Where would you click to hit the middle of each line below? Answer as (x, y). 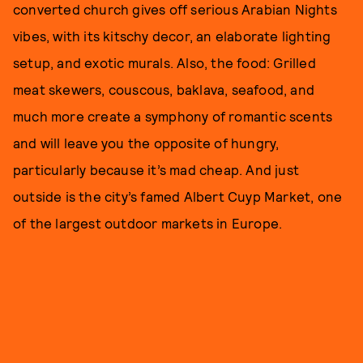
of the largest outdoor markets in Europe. (148, 222)
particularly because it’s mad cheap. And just (156, 169)
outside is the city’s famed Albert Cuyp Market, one (178, 196)
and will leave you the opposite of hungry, (146, 142)
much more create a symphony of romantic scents (173, 115)
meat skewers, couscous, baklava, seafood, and (164, 89)
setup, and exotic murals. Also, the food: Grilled (164, 62)
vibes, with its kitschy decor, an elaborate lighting (172, 35)
